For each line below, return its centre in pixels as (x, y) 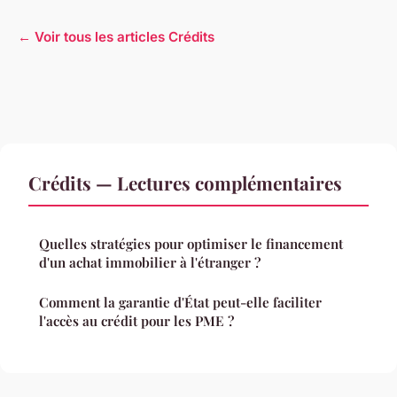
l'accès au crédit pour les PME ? (136, 320)
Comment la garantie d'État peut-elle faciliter (180, 302)
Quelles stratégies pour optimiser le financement (191, 243)
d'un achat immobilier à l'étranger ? (150, 262)
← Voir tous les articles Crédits (116, 36)
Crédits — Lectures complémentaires (185, 182)
